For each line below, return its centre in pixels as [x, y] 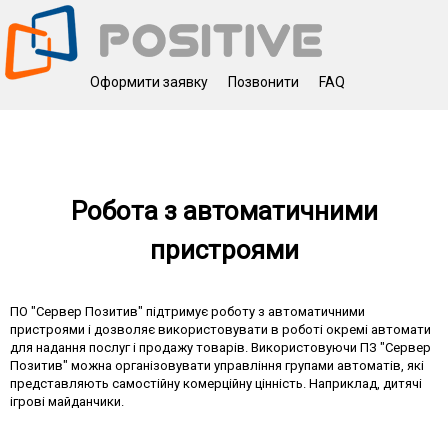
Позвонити [263, 82]
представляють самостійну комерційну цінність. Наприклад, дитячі [216, 383]
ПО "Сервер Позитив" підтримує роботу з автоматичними [187, 311]
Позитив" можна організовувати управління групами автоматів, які [217, 365]
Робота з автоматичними [224, 211]
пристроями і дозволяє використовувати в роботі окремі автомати [220, 329]
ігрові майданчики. [67, 401]
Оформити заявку [149, 82]
